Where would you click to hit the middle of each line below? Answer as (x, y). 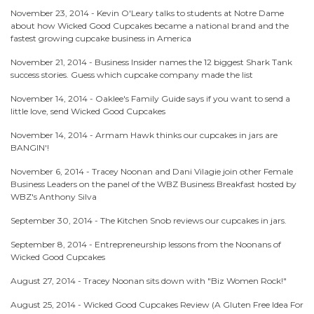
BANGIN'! (30, 148)
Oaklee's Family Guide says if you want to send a (193, 98)
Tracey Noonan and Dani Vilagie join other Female (192, 171)
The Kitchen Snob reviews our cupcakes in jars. (193, 220)
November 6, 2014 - (51, 171)
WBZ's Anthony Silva (54, 197)
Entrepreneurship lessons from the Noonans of (188, 244)
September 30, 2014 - (55, 220)
